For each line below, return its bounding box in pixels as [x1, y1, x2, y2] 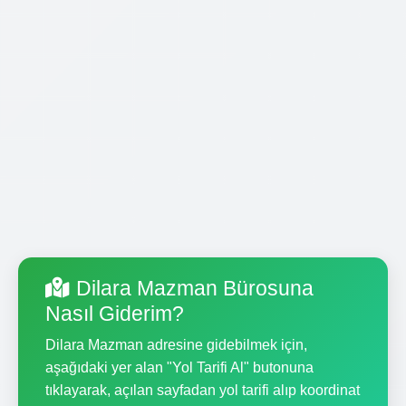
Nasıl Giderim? [45, 301, 184, 325]
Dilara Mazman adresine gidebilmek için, [45, 336, 307, 353]
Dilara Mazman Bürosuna [76, 275, 314, 300]
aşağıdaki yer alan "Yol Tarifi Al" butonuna [45, 359, 314, 375]
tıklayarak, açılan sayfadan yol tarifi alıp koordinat [45, 382, 360, 398]
